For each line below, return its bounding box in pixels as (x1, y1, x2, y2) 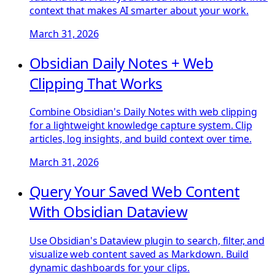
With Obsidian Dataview (29, 201, 188, 222)
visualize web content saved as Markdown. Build (29, 247, 249, 261)
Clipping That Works (29, 72, 163, 93)
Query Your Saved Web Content (29, 181, 240, 202)
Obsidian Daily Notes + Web (29, 52, 214, 73)
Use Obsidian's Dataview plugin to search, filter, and (29, 234, 265, 248)
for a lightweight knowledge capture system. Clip (29, 118, 252, 133)
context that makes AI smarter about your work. (29, 3, 249, 17)
